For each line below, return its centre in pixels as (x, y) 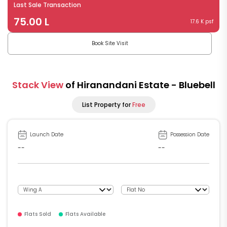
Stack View (39, 85)
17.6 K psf (202, 21)
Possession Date (189, 134)
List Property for (107, 104)
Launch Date (46, 134)
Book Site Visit (110, 43)
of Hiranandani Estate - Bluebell (140, 85)
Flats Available (85, 214)
